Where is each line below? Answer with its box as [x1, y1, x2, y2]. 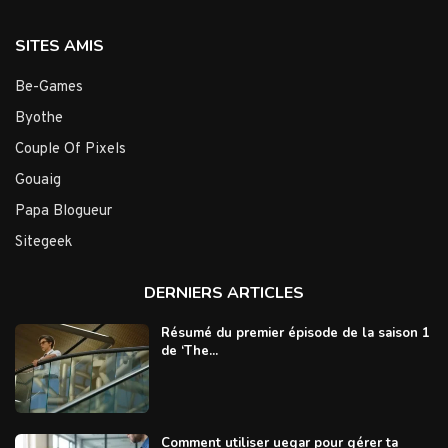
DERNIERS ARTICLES [144, 281, 304, 304]
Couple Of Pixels [15, 139, 126, 159]
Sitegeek [15, 232, 72, 252]
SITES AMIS [15, 34, 104, 57]
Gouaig [15, 170, 61, 190]
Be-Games [15, 77, 83, 97]
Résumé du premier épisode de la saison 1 [160, 323, 430, 342]
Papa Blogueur [15, 201, 112, 221]
